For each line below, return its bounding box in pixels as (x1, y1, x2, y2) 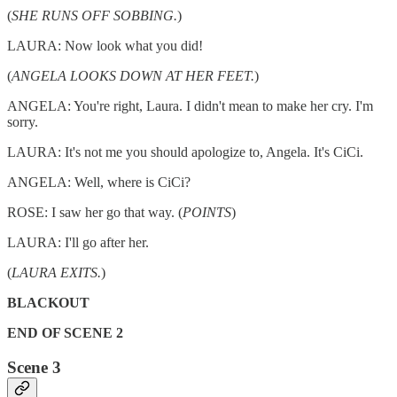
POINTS (183, 204, 231, 220)
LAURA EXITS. (12, 264, 101, 280)
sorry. (7, 113, 38, 129)
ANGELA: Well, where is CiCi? (7, 174, 191, 190)
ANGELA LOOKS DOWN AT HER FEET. (12, 67, 254, 83)
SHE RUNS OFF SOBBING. (12, 7, 177, 23)
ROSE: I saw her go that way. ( (7, 204, 183, 220)
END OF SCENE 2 (7, 324, 123, 340)
